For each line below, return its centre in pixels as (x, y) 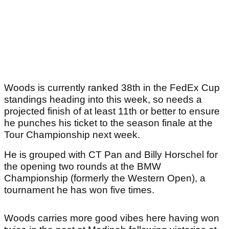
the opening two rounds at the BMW (83, 167)
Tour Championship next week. (72, 135)
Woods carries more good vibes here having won (112, 218)
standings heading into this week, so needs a (103, 100)
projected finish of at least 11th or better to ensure (112, 111)
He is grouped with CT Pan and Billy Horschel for (111, 155)
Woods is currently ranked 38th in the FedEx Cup (112, 88)
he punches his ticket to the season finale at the (108, 123)
